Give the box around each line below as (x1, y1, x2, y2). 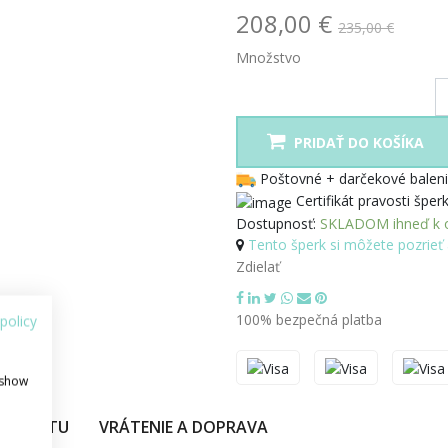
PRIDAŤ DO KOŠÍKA (290, 133, 424, 152)
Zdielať (236, 257, 280, 276)
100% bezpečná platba (236, 310, 382, 329)
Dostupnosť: (236, 214, 320, 233)
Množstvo (236, 48, 301, 67)
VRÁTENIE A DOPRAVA (99, 415, 268, 438)
